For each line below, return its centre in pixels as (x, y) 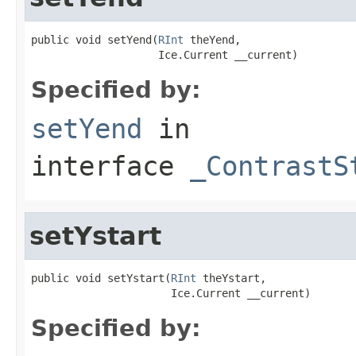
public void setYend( (95, 39)
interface (110, 166)
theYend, (212, 39)
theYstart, (231, 278)
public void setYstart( (101, 278)
